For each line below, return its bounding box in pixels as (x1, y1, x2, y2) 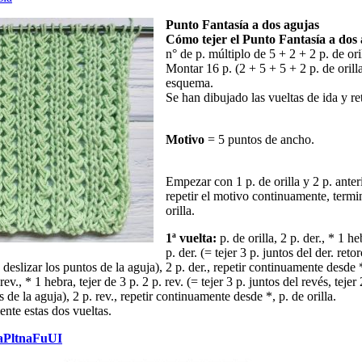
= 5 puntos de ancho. (204, 133, 314, 147)
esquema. (166, 76, 213, 90)
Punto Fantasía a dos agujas (166, 18, 319, 32)
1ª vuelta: (166, 231, 217, 246)
